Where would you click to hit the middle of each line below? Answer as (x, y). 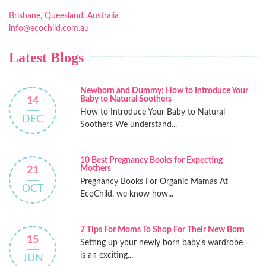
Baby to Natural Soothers (126, 99)
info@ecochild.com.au (49, 29)
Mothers (95, 169)
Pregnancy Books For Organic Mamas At (154, 182)
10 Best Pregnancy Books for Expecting (151, 161)
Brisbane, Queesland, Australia (64, 16)
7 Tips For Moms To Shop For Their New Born (162, 230)
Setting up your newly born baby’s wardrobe (161, 243)
